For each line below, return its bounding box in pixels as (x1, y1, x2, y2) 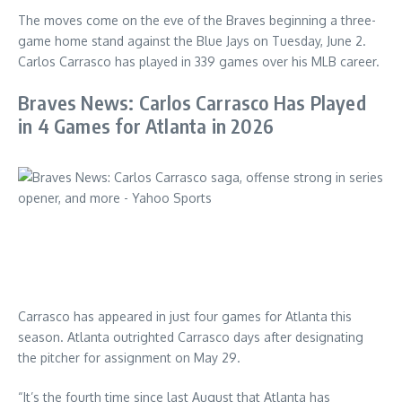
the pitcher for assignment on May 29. (18, 350, 240, 365)
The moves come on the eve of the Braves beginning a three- (18, 13, 376, 28)
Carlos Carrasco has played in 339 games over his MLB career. (18, 54, 380, 69)
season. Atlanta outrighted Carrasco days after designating (18, 329, 363, 345)
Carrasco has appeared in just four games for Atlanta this (18, 309, 352, 324)
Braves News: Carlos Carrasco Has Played (18, 90, 366, 115)
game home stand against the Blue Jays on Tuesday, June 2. (18, 33, 366, 48)
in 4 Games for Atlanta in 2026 (18, 113, 274, 138)
